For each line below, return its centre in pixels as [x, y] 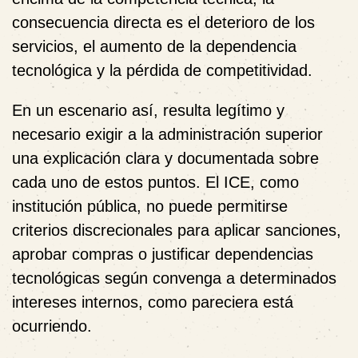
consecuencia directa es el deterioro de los [163, 22]
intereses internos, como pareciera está [153, 302]
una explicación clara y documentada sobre [165, 158]
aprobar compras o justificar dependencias [163, 254]
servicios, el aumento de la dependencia [154, 46]
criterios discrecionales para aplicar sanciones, [177, 230]
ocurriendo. [52, 326]
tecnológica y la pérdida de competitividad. [162, 70]
